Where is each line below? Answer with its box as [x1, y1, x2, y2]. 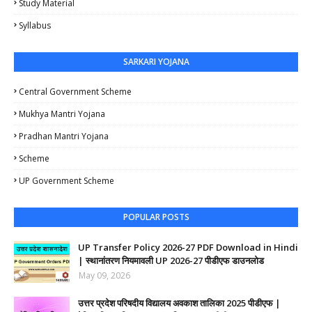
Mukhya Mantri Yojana [19, 108, 105, 120]
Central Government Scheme [19, 86, 132, 98]
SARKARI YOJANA [123, 56, 189, 68]
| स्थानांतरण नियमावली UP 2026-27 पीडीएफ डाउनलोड [78, 254, 264, 267]
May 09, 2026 [79, 270, 130, 282]
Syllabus [19, 19, 51, 32]
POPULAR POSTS [123, 211, 189, 224]
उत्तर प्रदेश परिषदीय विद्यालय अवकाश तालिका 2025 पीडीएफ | [78, 297, 281, 310]
